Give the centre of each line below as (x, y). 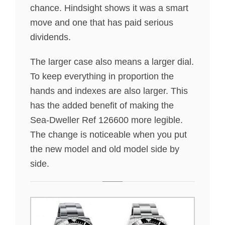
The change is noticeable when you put (108, 135)
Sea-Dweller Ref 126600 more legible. (106, 120)
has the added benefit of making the (102, 106)
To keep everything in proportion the (102, 77)
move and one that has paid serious (102, 23)
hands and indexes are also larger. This (109, 91)
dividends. (50, 37)
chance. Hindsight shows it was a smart (109, 8)
